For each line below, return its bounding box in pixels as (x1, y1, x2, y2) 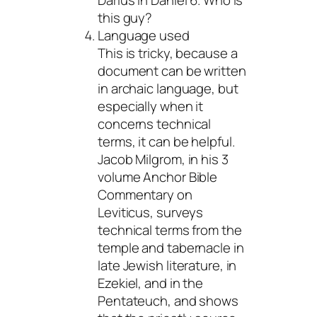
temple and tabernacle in (98, 238, 244, 257)
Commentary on (98, 185, 192, 204)
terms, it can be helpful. (98, 132, 235, 151)
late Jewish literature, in (98, 255, 237, 275)
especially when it (98, 96, 204, 115)
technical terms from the (98, 220, 242, 239)
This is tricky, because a (98, 43, 238, 62)
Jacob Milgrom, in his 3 (98, 149, 229, 168)
